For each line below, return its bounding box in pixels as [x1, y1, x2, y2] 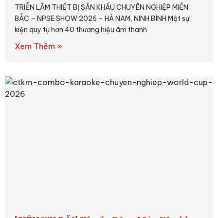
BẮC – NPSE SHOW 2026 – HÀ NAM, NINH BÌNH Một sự [15, 14, 189, 23]
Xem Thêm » [15, 41, 62, 51]
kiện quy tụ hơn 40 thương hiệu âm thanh [15, 25, 147, 34]
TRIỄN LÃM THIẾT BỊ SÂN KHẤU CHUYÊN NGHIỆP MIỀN [15, 2, 188, 12]
